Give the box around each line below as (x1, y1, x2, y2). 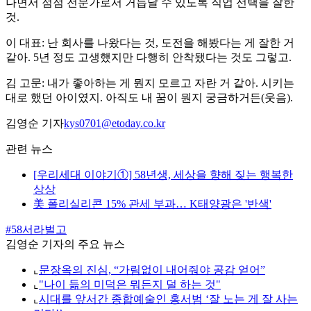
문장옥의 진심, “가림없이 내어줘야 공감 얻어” (39, 264, 265, 276)
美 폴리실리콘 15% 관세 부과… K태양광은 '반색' (33, 198, 271, 210)
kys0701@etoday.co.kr (64, 117, 165, 130)
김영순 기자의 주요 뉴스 (6, 238, 125, 251)
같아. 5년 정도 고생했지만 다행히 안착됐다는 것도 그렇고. (6, 51, 292, 64)
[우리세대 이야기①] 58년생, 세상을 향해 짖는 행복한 (33, 169, 293, 181)
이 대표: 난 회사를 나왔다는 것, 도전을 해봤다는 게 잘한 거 (6, 37, 294, 49)
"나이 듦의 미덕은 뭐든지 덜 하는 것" (39, 278, 221, 291)
